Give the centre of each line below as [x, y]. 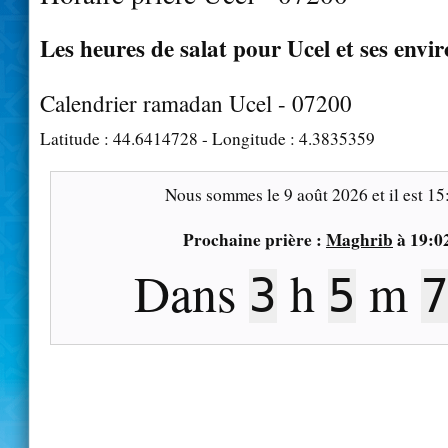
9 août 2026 [325, 194]
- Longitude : [248, 138]
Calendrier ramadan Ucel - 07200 [196, 102]
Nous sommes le [224, 194]
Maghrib [359, 239]
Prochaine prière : [254, 239]
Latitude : [76, 138]
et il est [397, 194]
